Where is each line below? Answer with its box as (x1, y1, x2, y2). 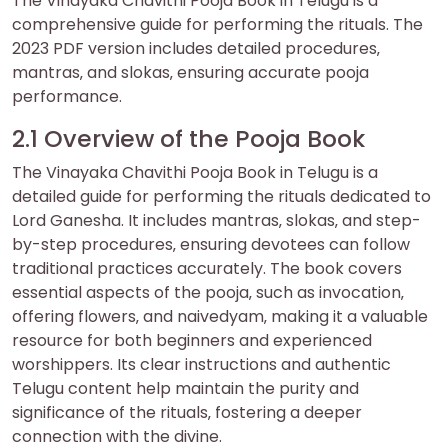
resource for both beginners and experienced (12, 329, 372, 353)
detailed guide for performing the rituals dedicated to (12, 185, 431, 209)
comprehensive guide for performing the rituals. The (12, 13, 423, 37)
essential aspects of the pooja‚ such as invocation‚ (12, 281, 404, 305)
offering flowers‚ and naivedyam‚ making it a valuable (12, 305, 428, 329)
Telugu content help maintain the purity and (12, 377, 359, 401)
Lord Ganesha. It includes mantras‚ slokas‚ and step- (12, 209, 421, 233)
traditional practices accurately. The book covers (12, 257, 402, 281)
